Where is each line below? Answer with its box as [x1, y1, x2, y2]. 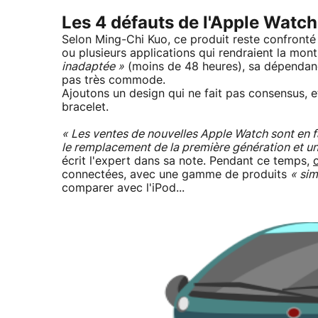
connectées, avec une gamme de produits [62, 169, 290, 181]
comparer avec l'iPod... [62, 182, 185, 194]
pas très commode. [62, 75, 165, 87]
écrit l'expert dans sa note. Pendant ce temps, [62, 155, 313, 168]
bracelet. [62, 102, 109, 114]
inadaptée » [62, 61, 124, 73]
